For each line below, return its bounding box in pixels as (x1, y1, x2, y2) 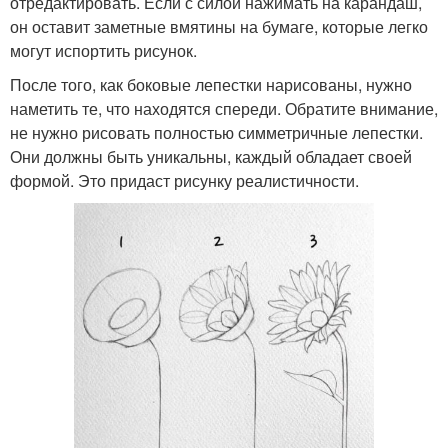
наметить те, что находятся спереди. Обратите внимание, (10, 96, 438, 120)
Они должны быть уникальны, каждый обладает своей (10, 144, 412, 168)
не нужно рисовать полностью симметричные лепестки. (10, 120, 423, 144)
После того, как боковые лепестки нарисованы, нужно (10, 72, 412, 96)
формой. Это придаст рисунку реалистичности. (10, 168, 359, 192)
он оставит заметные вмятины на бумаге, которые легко (10, 14, 428, 38)
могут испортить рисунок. (10, 38, 197, 62)
